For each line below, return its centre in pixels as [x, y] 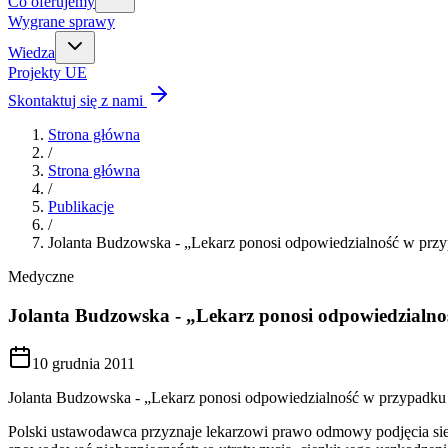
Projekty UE [47, 72]
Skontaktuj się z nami [75, 100]
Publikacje [81, 206]
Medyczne [41, 276]
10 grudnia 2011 [83, 364]
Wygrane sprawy [61, 21]
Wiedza [31, 52]
